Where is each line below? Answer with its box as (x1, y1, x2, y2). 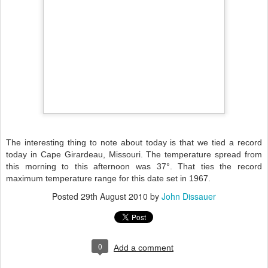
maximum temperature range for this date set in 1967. (6, 173, 211, 183)
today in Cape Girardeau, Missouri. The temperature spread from (6, 150, 262, 159)
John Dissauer (162, 190, 216, 202)
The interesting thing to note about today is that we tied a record (6, 138, 262, 147)
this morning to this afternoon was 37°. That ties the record (6, 162, 262, 171)
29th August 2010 (81, 190, 148, 202)
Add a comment (114, 243, 173, 252)
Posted (52, 190, 81, 202)
